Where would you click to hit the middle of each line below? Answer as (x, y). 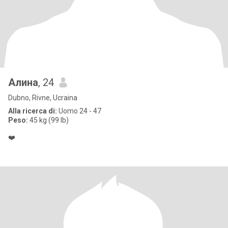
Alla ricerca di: (33, 111)
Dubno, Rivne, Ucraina (43, 98)
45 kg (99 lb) (48, 120)
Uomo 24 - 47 (79, 111)
